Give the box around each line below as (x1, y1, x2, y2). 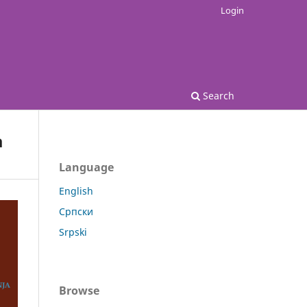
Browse (59, 283, 99, 299)
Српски (59, 205, 93, 219)
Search (200, 88, 234, 102)
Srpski (59, 225, 87, 239)
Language (59, 160, 114, 175)
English (59, 184, 93, 198)
